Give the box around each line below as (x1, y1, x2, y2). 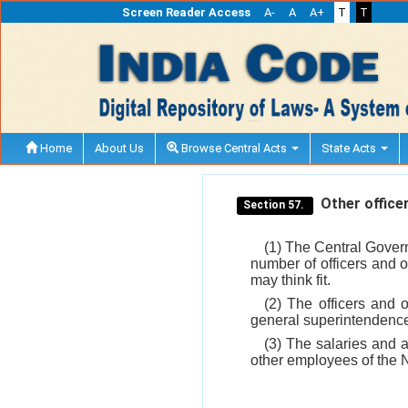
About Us (95, 140, 144, 155)
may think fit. (250, 271, 331, 288)
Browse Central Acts (178, 140, 290, 155)
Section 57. (243, 198, 308, 211)
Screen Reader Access (121, 5, 250, 19)
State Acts (321, 140, 379, 155)
